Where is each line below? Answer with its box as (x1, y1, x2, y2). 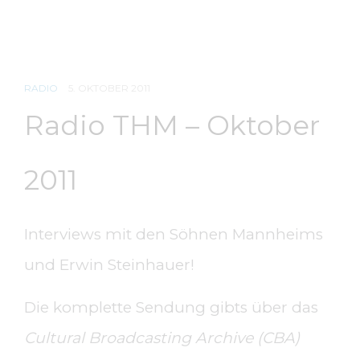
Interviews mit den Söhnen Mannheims (24, 225, 323, 243)
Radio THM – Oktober (24, 108, 320, 142)
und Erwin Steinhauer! (24, 256, 194, 274)
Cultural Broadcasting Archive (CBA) (24, 329, 300, 347)
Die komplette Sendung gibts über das (24, 298, 318, 317)
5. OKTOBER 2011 (68, 82, 150, 94)
